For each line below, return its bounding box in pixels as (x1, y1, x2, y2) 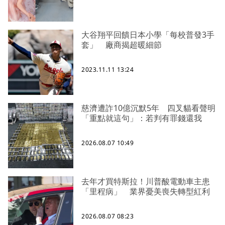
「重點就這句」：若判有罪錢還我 (81, 113, 202, 124)
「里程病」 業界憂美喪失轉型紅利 (81, 186, 210, 197)
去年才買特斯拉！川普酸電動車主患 (81, 176, 210, 187)
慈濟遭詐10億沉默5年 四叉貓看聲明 (81, 102, 215, 114)
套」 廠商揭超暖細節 (81, 39, 162, 51)
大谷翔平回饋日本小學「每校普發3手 (81, 29, 214, 41)
